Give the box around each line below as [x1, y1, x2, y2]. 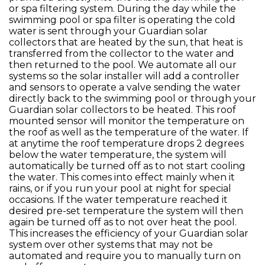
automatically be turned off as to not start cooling [9, 160, 245, 172]
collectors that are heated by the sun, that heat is [9, 37, 243, 48]
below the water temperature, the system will [9, 149, 227, 160]
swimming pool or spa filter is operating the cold [9, 14, 235, 25]
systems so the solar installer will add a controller [9, 70, 240, 82]
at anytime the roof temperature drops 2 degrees [9, 138, 244, 149]
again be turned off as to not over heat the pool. [9, 216, 237, 228]
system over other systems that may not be [9, 239, 213, 250]
